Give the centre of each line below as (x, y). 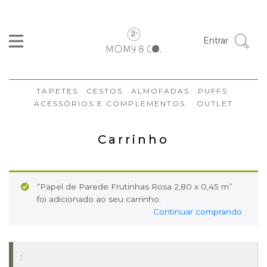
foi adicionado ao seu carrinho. (99, 199)
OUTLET (215, 103)
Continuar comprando (198, 211)
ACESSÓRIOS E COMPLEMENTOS (109, 103)
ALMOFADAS (160, 91)
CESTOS (104, 91)
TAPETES (57, 91)
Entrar (216, 40)
